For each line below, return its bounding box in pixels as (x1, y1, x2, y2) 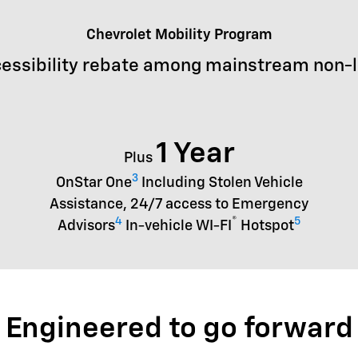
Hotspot (237, 218, 294, 233)
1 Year (155, 139, 235, 169)
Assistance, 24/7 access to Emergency (50, 197, 308, 212)
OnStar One (55, 175, 132, 190)
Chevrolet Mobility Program (86, 28, 272, 42)
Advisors (58, 218, 115, 233)
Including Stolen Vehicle (137, 175, 303, 190)
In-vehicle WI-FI (122, 218, 232, 233)
